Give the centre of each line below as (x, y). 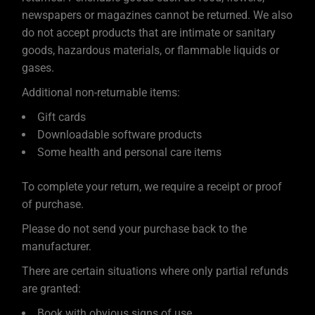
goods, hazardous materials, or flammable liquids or (151, 50)
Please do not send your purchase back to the (135, 229)
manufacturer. (57, 246)
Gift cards (62, 117)
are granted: (52, 289)
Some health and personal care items (130, 152)
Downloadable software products (120, 135)
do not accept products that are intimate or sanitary (149, 33)
